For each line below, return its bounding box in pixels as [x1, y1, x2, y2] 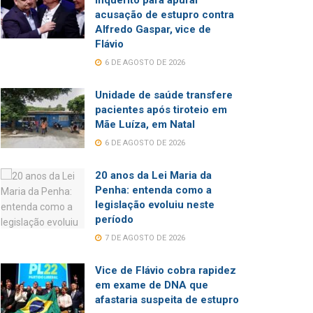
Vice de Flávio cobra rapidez [95, 264, 236, 277]
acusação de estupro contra [95, 8, 234, 21]
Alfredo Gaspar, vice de [95, 23, 211, 36]
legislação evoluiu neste [95, 198, 214, 211]
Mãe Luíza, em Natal [95, 118, 195, 131]
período [95, 213, 133, 226]
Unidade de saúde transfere [95, 89, 233, 101]
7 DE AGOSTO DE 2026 [103, 233, 185, 242]
